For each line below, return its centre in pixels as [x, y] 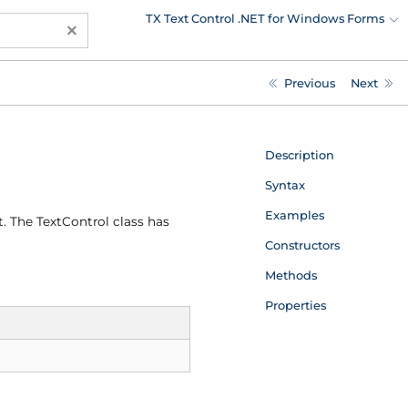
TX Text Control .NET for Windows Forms [265, 18]
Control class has [116, 222]
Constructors [302, 245]
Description [299, 154]
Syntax [285, 184]
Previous [309, 82]
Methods [291, 275]
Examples [294, 214]
